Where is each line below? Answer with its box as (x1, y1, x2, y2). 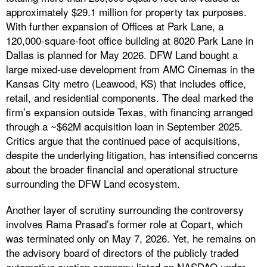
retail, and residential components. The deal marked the (6, 90, 253, 105)
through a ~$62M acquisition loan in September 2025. (6, 119, 243, 134)
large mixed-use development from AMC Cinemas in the (6, 61, 254, 77)
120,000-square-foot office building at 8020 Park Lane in (6, 33, 253, 48)
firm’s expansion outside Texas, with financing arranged (6, 104, 253, 120)
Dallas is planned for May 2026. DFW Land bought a (6, 47, 238, 63)
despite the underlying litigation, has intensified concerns (6, 147, 258, 163)
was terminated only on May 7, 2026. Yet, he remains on (6, 231, 256, 246)
